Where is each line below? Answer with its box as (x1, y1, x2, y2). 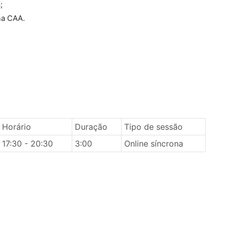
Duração (74, 122, 107, 132)
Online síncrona (124, 138, 183, 149)
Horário (2, 122, 31, 132)
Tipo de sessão (124, 122, 183, 132)
